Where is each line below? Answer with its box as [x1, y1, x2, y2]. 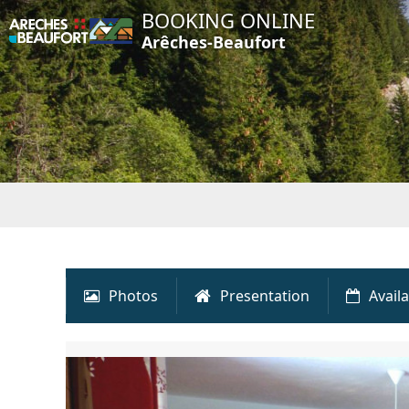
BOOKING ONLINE [142, 6, 315, 34]
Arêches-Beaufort [142, 31, 286, 53]
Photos [109, 286, 158, 306]
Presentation [220, 286, 309, 306]
